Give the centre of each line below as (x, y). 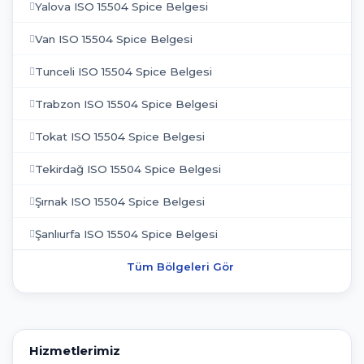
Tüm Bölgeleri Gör (180, 266)
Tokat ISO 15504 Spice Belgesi (120, 136)
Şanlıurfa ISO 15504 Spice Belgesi (126, 234)
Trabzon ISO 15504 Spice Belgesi (126, 104)
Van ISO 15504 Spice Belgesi (114, 39)
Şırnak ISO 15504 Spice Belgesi (120, 201)
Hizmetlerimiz (75, 351)
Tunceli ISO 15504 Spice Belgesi (123, 71)
